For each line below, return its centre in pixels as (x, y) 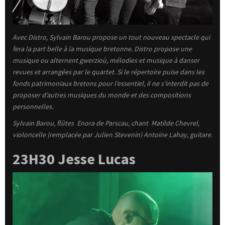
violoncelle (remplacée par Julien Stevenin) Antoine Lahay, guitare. (113, 135)
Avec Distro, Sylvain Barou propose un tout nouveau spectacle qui (111, 37)
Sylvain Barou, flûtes (44, 123)
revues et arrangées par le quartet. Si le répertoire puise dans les (108, 72)
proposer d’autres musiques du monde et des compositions (102, 95)
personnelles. (34, 107)
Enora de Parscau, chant (113, 123)
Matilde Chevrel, (175, 123)
